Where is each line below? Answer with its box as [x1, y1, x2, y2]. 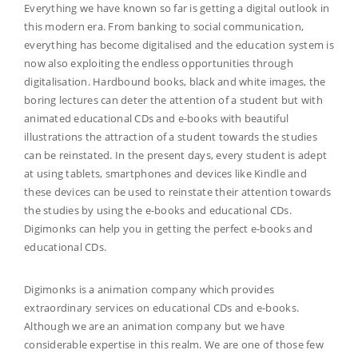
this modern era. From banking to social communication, [24, 19, 304, 34]
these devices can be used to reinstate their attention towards [24, 185, 332, 200]
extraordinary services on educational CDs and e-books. [24, 300, 300, 316]
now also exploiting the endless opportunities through [24, 56, 293, 71]
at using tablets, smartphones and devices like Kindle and [24, 166, 307, 181]
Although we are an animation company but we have [24, 319, 285, 334]
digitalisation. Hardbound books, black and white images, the [24, 74, 326, 89]
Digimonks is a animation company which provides [24, 282, 275, 297]
